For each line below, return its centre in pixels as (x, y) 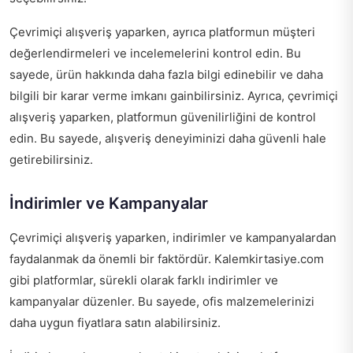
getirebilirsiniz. (51, 160)
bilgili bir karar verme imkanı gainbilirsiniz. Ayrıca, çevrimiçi (174, 96)
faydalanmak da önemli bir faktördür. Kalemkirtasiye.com (167, 259)
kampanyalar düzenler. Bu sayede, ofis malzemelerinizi (162, 302)
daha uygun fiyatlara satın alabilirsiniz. (115, 323)
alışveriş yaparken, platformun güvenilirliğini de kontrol (163, 117)
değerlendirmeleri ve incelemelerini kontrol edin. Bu (155, 54)
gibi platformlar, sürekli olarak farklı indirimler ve (144, 281)
